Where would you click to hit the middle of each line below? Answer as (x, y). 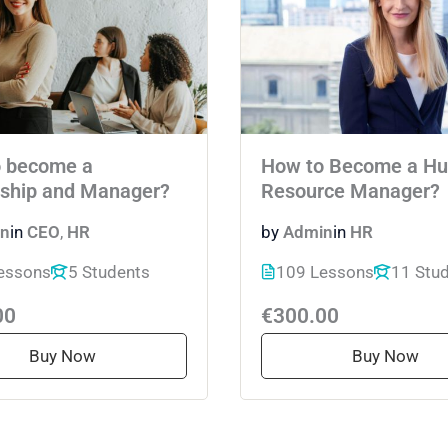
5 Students (109, 271)
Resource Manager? (350, 192)
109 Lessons (325, 271)
